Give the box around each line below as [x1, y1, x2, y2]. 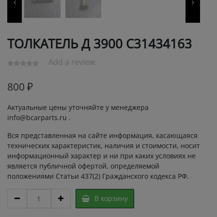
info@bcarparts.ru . [7, 113, 71, 123]
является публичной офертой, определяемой [7, 161, 159, 171]
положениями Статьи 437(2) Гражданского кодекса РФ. [7, 171, 189, 181]
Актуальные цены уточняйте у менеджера [7, 103, 149, 112]
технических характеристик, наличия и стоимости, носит [7, 141, 200, 151]
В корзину [94, 194, 128, 203]
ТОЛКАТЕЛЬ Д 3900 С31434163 [7, 34, 192, 52]
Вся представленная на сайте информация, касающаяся [7, 131, 198, 140]
